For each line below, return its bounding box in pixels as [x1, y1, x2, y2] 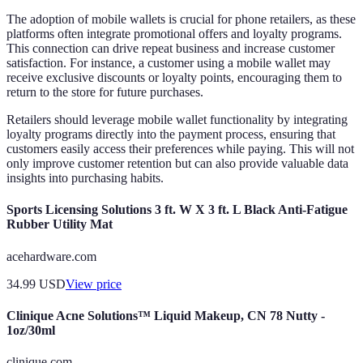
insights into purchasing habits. [6, 171, 164, 186]
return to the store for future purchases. [6, 85, 203, 100]
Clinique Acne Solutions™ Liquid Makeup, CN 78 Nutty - [6, 308, 325, 322]
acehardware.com [6, 249, 96, 263]
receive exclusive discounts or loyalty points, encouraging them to [6, 70, 342, 85]
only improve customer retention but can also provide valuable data [6, 156, 348, 171]
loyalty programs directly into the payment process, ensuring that [6, 127, 335, 142]
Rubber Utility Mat [6, 217, 113, 232]
